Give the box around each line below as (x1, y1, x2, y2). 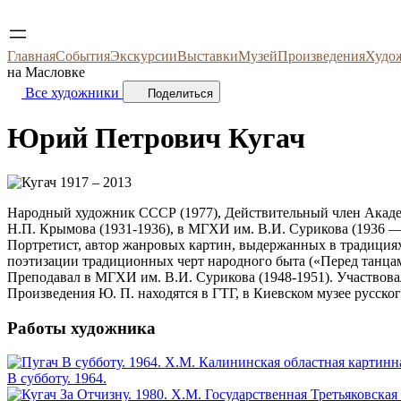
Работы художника (7, 318, 156, 337)
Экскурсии (110, 48, 177, 64)
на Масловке (7, 64, 85, 80)
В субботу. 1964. (7, 371, 107, 387)
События (55, 48, 110, 64)
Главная (7, 48, 55, 64)
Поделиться (148, 87, 213, 100)
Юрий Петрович (7, 122, 228, 155)
